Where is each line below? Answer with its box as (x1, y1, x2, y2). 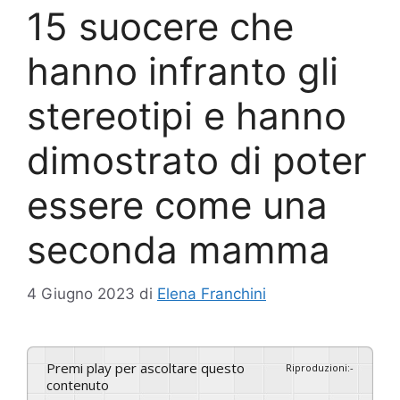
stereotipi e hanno (27, 93, 346, 139)
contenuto (46, 375, 109, 394)
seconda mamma (27, 227, 330, 273)
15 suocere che (27, 4, 294, 50)
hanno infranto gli (27, 48, 338, 95)
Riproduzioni (286, 360, 347, 374)
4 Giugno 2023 (27, 284, 135, 303)
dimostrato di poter (27, 137, 367, 184)
